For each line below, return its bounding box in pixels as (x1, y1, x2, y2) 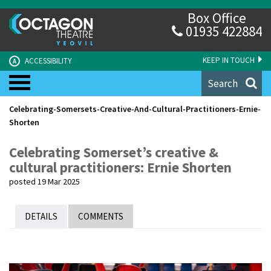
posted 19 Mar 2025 (9, 175, 80, 187)
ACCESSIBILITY (23, 55, 72, 66)
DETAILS (25, 210, 57, 222)
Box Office (188, 9, 246, 27)
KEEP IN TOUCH (203, 54, 256, 65)
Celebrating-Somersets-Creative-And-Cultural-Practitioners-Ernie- (9, 103, 261, 114)
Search (207, 76, 238, 90)
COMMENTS (78, 210, 123, 222)
